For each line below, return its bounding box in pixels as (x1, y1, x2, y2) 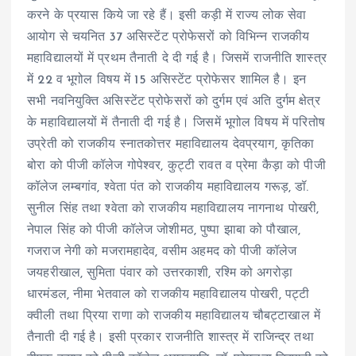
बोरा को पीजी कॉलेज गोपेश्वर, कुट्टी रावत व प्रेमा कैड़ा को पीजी (27, 159, 326, 172)
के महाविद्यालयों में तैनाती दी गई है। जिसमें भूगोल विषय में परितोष (27, 116, 325, 130)
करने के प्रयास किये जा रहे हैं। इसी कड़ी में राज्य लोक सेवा (27, 9, 307, 22)
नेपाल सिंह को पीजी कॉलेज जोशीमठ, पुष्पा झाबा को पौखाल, (27, 223, 301, 237)
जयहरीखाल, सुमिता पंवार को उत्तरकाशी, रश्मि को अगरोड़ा (27, 266, 292, 280)
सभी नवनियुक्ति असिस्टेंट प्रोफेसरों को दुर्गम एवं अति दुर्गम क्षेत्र (27, 95, 320, 108)
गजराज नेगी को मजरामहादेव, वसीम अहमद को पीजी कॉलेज (27, 245, 297, 258)
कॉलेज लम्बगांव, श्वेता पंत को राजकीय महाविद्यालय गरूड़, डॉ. (27, 180, 309, 194)
